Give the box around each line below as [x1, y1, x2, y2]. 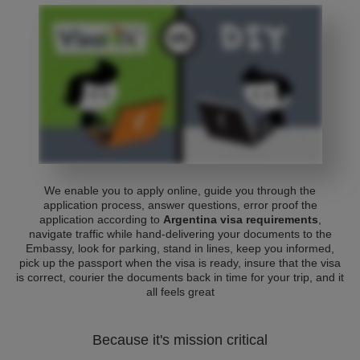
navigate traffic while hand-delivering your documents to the [28, 227, 332, 240]
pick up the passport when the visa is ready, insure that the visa [19, 256, 341, 269]
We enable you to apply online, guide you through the [44, 184, 316, 197]
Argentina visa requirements [162, 213, 318, 226]
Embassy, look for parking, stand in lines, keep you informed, [26, 242, 334, 255]
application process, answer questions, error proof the [43, 198, 317, 211]
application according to [39, 213, 163, 226]
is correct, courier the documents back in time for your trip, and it [16, 271, 344, 284]
